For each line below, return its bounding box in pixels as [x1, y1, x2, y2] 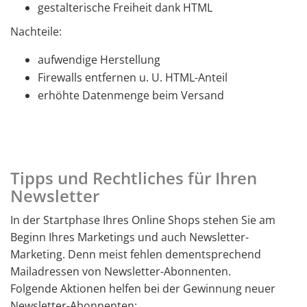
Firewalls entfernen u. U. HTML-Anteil [38, 70, 228, 85]
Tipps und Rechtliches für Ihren [10, 167, 257, 189]
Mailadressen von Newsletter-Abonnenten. [10, 264, 231, 279]
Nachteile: [10, 24, 62, 39]
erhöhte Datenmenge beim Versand [38, 88, 224, 103]
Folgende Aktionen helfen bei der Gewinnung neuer [10, 281, 275, 296]
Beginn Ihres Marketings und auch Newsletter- [10, 230, 249, 245]
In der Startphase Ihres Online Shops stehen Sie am [10, 212, 275, 228]
